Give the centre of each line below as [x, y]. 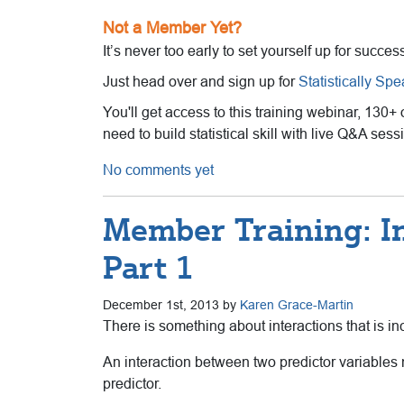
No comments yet [158, 170]
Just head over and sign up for [201, 81]
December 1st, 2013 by [171, 304]
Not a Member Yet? [172, 28]
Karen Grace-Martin [297, 304]
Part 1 [148, 267]
